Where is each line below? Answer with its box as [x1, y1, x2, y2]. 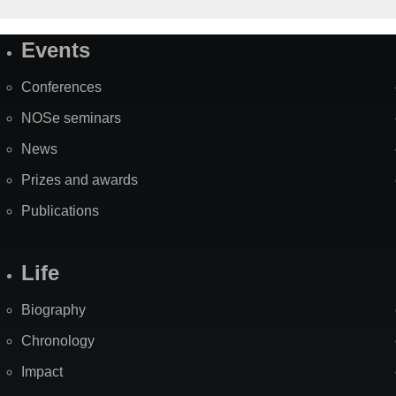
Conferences [21, 80, 102, 95]
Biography [21, 302, 86, 318]
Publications [21, 203, 99, 219]
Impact [21, 364, 63, 380]
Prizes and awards [21, 172, 138, 188]
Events [21, 38, 90, 63]
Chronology [21, 333, 95, 349]
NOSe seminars [21, 110, 121, 126]
